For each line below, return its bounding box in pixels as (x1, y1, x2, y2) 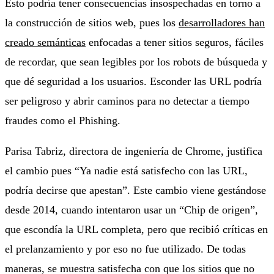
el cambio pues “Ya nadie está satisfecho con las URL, (5, 164, 248, 177)
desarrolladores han (179, 16, 265, 29)
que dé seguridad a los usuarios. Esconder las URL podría (5, 75, 262, 87)
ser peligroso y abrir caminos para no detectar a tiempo (5, 94, 250, 107)
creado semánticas (5, 35, 86, 48)
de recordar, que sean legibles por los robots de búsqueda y (5, 55, 267, 68)
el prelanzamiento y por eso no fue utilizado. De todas (5, 242, 246, 255)
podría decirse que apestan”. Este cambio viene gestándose (5, 183, 266, 196)
